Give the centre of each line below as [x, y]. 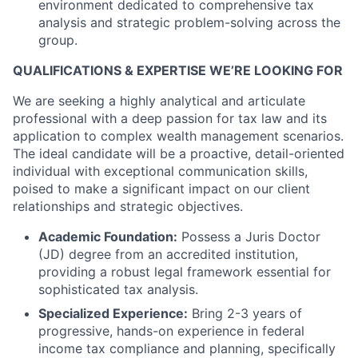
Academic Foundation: [108, 236]
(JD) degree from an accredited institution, [168, 254]
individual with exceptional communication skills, [160, 171]
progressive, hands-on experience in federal [171, 330]
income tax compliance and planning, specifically [187, 348]
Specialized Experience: [113, 313]
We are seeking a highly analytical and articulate [159, 100]
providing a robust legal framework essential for [185, 271]
